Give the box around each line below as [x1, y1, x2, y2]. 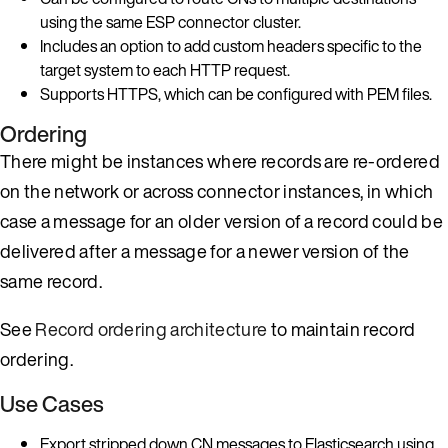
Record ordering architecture [35, 315, 268, 342]
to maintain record [267, 315, 416, 342]
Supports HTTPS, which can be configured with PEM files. [40, 81, 432, 106]
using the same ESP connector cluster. [40, 9, 301, 34]
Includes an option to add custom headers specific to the [40, 33, 422, 58]
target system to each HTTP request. [40, 57, 290, 82]
